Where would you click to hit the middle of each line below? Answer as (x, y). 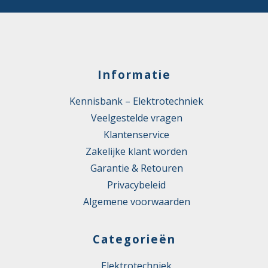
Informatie (134, 74)
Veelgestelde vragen (136, 118)
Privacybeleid (136, 185)
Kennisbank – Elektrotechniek (136, 101)
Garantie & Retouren (136, 168)
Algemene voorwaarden (136, 201)
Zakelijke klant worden (136, 151)
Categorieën (134, 239)
